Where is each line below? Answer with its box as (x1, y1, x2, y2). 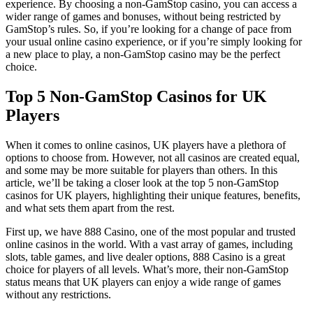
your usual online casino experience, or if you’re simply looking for (6, 35, 302, 48)
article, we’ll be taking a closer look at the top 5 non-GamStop (6, 176, 279, 189)
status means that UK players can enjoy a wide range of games (6, 275, 281, 288)
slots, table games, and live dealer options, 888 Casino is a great (6, 250, 285, 263)
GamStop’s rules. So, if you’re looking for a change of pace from (6, 22, 291, 35)
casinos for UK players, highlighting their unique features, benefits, (6, 189, 300, 201)
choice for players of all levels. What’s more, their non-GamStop (6, 263, 289, 275)
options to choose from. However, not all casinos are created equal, (6, 151, 300, 163)
